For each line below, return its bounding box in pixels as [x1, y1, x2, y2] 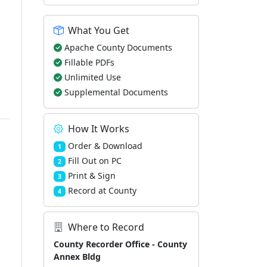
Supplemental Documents [64, 86, 168, 98]
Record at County [67, 185, 136, 196]
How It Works [68, 122, 129, 135]
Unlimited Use [64, 72, 121, 83]
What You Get [68, 24, 129, 37]
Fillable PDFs [64, 57, 114, 68]
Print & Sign [67, 170, 116, 181]
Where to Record [68, 221, 144, 234]
